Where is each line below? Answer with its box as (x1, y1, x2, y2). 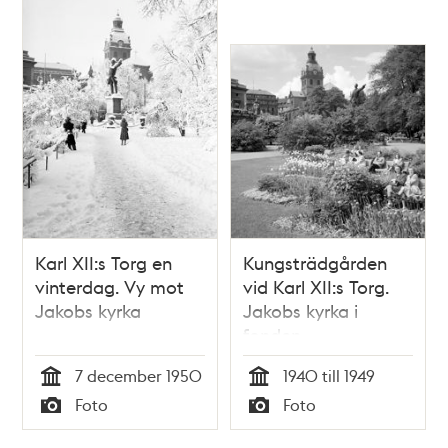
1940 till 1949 (283, 365, 375, 387)
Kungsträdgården (243, 251, 387, 275)
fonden (243, 323, 301, 347)
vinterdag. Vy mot (35, 275, 185, 299)
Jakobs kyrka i (243, 299, 358, 323)
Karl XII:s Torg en (35, 251, 173, 275)
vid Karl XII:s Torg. (243, 275, 389, 299)
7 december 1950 (75, 365, 203, 387)
